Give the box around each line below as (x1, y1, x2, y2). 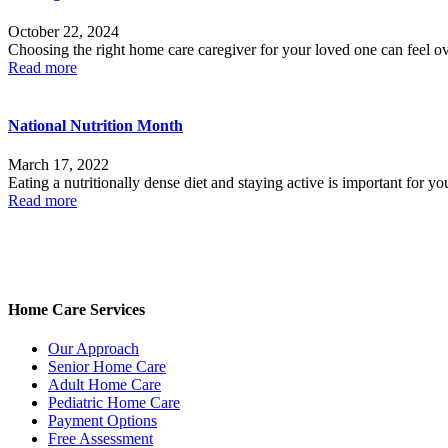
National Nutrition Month (8, 116, 183, 134)
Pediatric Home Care (48, 394, 180, 412)
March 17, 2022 (8, 155, 109, 173)
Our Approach (48, 340, 139, 358)
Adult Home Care (48, 376, 161, 394)
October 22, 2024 (8, 23, 119, 41)
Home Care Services (8, 301, 145, 319)
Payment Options (48, 412, 157, 430)
